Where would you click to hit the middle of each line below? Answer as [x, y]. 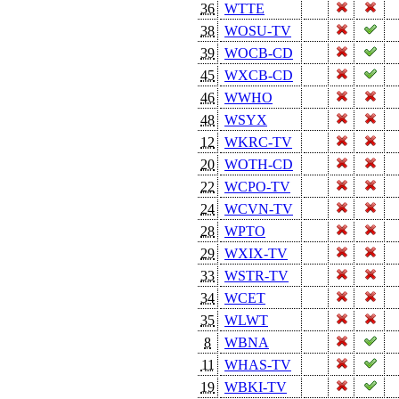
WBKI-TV [256, 387]
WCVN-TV [259, 208]
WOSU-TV [258, 30]
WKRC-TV [258, 142]
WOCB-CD [259, 53]
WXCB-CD [259, 75]
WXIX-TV [256, 253]
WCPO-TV [257, 186]
